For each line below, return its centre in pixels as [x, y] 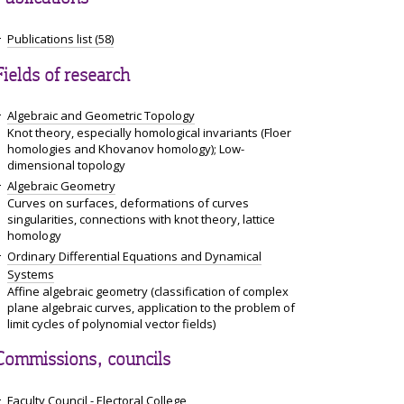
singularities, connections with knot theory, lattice [141, 220]
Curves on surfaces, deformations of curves [128, 203]
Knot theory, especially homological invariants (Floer [149, 133]
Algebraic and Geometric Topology [101, 116]
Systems [31, 275]
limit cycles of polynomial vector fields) [111, 324]
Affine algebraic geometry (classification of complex [148, 292]
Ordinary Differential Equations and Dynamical [134, 257]
